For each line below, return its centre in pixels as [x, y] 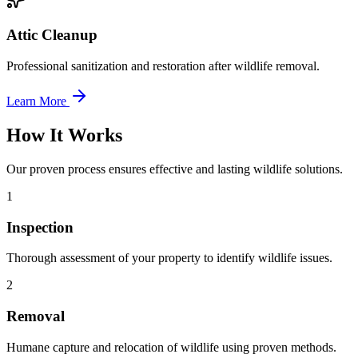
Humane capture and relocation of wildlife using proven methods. [171, 347]
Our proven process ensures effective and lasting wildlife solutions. [175, 169]
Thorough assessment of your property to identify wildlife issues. [169, 258]
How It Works [64, 135]
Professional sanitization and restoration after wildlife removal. [163, 66]
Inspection [40, 227]
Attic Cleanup [52, 35]
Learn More [38, 101]
